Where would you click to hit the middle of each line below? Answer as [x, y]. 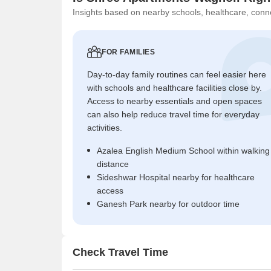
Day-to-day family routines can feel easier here [177, 74]
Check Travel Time [120, 253]
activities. [105, 127]
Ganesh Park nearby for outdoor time [168, 204]
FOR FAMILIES [128, 52]
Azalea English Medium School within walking [183, 150]
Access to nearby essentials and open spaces [175, 101]
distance [113, 164]
